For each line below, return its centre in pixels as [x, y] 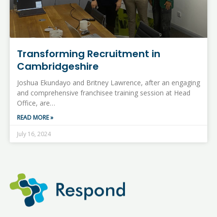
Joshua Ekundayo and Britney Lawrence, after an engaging [108, 82]
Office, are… [36, 103]
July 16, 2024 [34, 134]
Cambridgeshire [58, 66]
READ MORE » [35, 117]
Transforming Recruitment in [89, 54]
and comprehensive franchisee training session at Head [104, 93]
